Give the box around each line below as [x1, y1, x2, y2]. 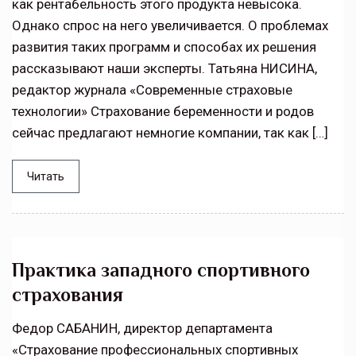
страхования [12, 284, 123, 306]
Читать [27, 170, 64, 184]
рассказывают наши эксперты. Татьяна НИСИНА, [12, 60, 317, 77]
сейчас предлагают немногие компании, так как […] [12, 125, 328, 141]
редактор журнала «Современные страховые [12, 82, 292, 99]
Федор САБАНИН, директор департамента [12, 320, 273, 337]
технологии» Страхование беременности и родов [12, 103, 314, 120]
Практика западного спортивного [12, 259, 310, 281]
